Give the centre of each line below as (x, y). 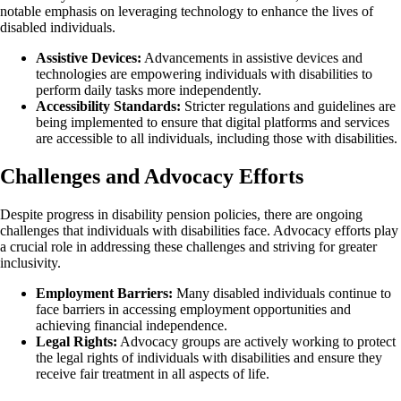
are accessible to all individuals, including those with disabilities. (217, 139)
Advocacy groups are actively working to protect (256, 342)
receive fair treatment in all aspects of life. (153, 374)
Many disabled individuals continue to (282, 294)
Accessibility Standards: (108, 107)
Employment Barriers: (104, 294)
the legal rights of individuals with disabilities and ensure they (209, 358)
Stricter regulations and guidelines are (288, 107)
